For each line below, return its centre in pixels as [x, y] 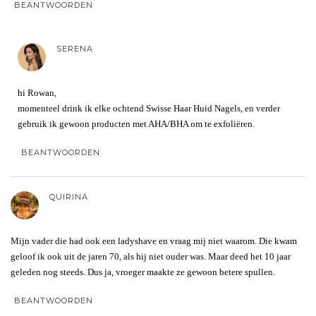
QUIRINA [69, 196]
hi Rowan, [37, 92]
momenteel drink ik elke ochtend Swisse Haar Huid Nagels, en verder [149, 108]
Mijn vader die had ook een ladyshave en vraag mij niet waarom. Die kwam [154, 241]
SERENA [75, 48]
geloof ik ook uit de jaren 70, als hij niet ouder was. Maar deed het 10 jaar [151, 256]
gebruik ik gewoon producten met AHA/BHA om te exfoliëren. [136, 123]
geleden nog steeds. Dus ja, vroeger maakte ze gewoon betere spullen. [143, 272]
